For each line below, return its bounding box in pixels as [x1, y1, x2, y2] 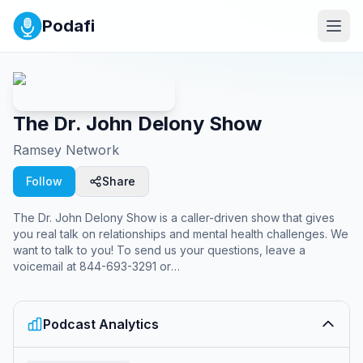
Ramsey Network [13, 142, 119, 158]
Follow [26, 174, 62, 188]
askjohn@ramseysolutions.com [44, 275, 207, 289]
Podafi [42, 16, 95, 36]
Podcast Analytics [43, 316, 159, 332]
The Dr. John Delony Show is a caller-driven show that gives [13, 211, 335, 224]
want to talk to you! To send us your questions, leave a [13, 243, 305, 257]
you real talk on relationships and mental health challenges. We [13, 227, 348, 241]
